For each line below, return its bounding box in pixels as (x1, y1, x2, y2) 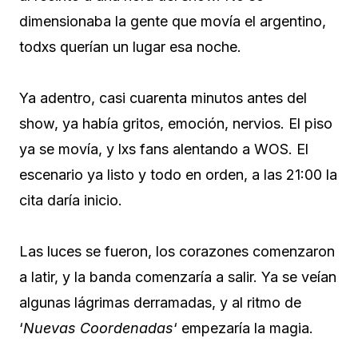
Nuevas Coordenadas (23, 319, 173, 336)
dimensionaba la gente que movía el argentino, (19, 12, 326, 30)
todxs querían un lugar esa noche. (19, 38, 241, 55)
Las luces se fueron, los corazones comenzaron (19, 242, 335, 260)
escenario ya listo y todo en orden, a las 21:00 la (19, 165, 337, 183)
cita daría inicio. (19, 191, 122, 209)
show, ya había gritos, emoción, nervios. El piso (19, 114, 332, 132)
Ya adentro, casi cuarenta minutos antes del (19, 89, 307, 106)
